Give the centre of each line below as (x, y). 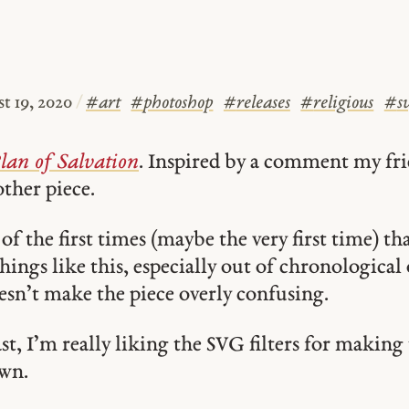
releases (263, 104)
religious (344, 104)
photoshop (178, 104)
